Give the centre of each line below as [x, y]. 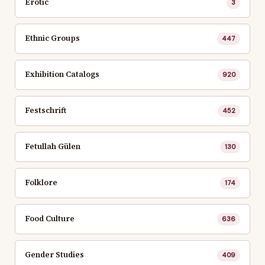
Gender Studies [54, 255]
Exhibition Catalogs [62, 75]
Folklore [41, 183]
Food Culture [50, 219]
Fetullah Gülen [53, 147]
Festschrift [46, 111]
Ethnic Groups [52, 38]
